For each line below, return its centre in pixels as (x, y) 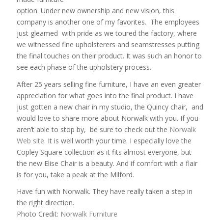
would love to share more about (69, 118)
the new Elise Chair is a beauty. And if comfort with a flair (107, 163)
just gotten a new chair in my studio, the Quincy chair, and (110, 107)
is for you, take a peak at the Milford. (75, 174)
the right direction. (45, 203)
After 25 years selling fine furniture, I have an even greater (109, 84)
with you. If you (173, 118)
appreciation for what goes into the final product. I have (105, 95)
